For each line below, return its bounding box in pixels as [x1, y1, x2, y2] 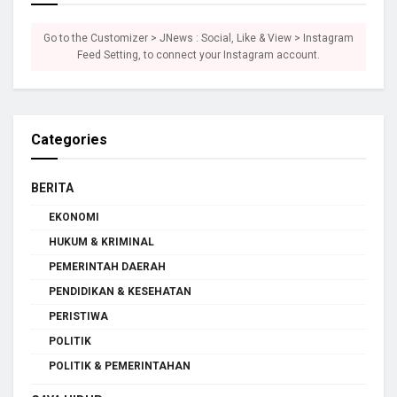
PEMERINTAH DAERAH [49, 260, 166, 273]
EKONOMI [49, 210, 99, 223]
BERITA [31, 180, 74, 195]
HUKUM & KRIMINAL [49, 235, 154, 248]
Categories [31, 130, 107, 148]
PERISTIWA [49, 309, 108, 323]
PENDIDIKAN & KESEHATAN [49, 284, 191, 298]
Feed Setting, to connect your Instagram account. [77, 48, 320, 61]
